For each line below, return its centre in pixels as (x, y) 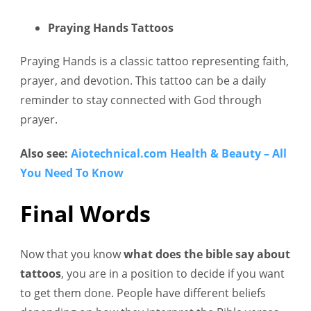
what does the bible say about (207, 254)
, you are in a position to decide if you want (173, 274)
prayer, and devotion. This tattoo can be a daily (143, 80)
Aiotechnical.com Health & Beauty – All (179, 154)
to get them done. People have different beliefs (143, 293)
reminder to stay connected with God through (141, 100)
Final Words (85, 214)
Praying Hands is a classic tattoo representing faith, (154, 61)
